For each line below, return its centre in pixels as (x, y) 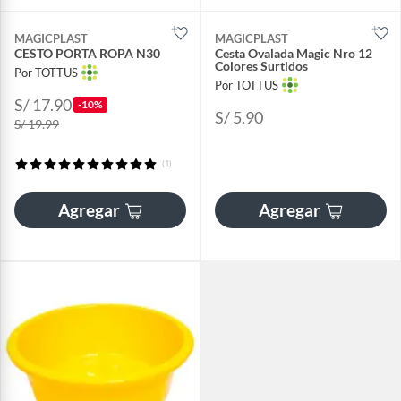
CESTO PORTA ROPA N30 (87, 53)
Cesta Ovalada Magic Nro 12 (294, 53)
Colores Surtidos (261, 66)
